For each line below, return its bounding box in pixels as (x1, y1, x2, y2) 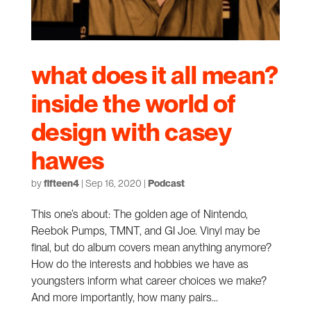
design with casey (31, 117, 232, 148)
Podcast (147, 178, 185, 190)
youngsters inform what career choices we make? (31, 274, 267, 288)
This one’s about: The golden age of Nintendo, (31, 208, 248, 221)
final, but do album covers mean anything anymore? (31, 241, 271, 255)
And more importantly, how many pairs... (31, 291, 218, 305)
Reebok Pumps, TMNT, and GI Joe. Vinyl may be (31, 224, 260, 238)
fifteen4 (43, 178, 79, 190)
